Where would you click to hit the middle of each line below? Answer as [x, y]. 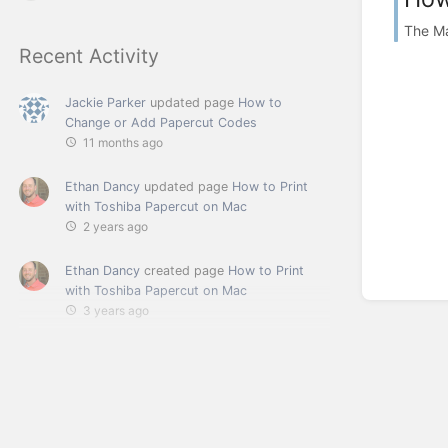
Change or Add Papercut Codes [161, 122]
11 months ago [123, 142]
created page [184, 270]
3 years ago [116, 310]
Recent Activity [89, 55]
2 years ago [115, 226]
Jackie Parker [105, 102]
